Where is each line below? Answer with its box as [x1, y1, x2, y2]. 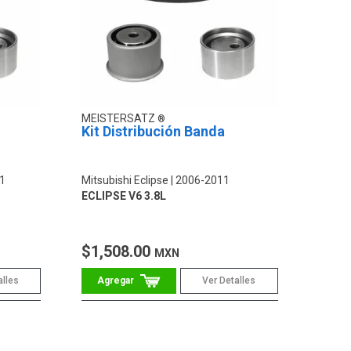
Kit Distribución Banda [81, 123, 226, 140]
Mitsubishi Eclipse [81, 174, 169, 187]
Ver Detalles [202, 275, 256, 287]
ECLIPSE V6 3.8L [81, 190, 167, 203]
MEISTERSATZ [81, 112, 158, 125]
